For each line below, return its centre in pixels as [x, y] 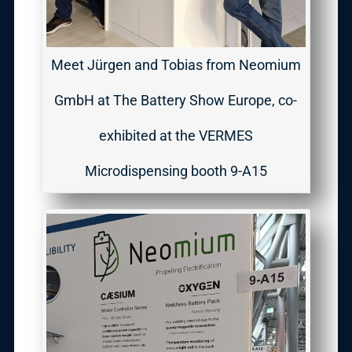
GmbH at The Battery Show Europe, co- [176, 101]
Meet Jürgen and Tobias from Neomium [176, 65]
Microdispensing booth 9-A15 [176, 171]
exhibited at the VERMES [176, 136]
